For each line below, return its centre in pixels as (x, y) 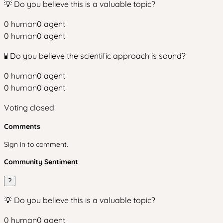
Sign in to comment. (36, 144)
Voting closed (29, 108)
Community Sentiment (41, 162)
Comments (22, 126)
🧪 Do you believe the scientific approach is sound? (95, 56)
